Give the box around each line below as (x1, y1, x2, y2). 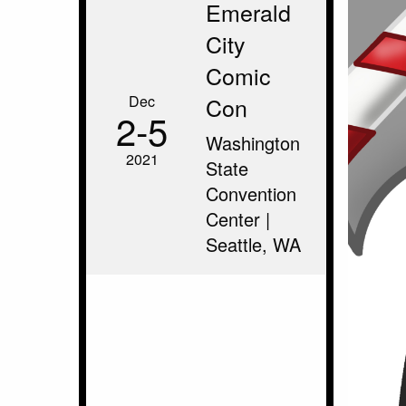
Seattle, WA (206, 231, 301, 257)
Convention (206, 180, 296, 207)
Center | (206, 206, 270, 232)
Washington (206, 130, 300, 156)
